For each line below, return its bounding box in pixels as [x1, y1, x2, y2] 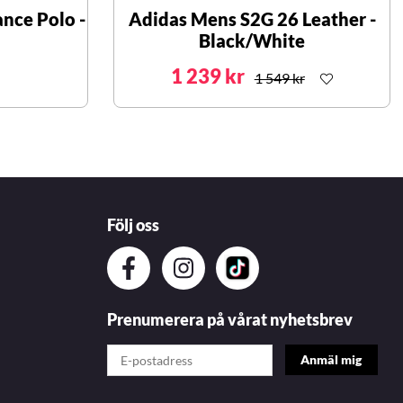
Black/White [199, 30, 305, 52]
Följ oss [107, 215, 159, 236]
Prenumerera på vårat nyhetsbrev [107, 309, 353, 330]
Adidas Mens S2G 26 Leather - [128, 8, 376, 31]
